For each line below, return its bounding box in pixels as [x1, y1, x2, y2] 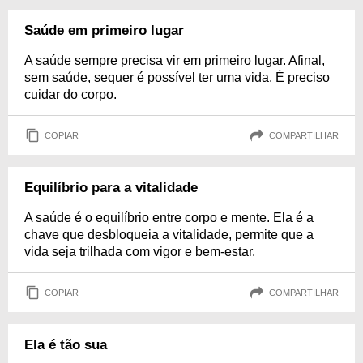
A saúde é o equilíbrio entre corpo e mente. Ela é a [24, 211, 314, 224]
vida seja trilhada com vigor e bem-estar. [24, 245, 255, 258]
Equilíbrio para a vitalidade [24, 180, 198, 195]
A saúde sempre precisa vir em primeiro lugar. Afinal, [24, 53, 325, 67]
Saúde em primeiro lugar [24, 23, 184, 38]
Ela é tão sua [24, 337, 107, 352]
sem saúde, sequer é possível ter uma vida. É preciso [24, 70, 330, 84]
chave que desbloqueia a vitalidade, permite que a [24, 228, 314, 241]
